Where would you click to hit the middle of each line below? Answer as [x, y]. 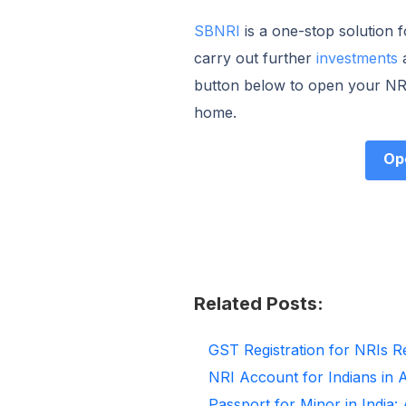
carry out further [255, 58]
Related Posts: [258, 303]
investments [357, 58]
